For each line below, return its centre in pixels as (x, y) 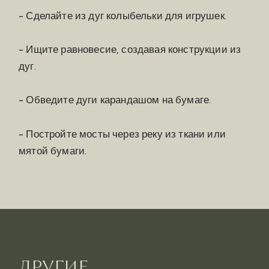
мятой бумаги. (53, 150)
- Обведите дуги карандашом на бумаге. (115, 100)
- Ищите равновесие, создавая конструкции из (130, 49)
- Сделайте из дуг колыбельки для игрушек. (122, 15)
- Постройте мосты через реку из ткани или (122, 133)
